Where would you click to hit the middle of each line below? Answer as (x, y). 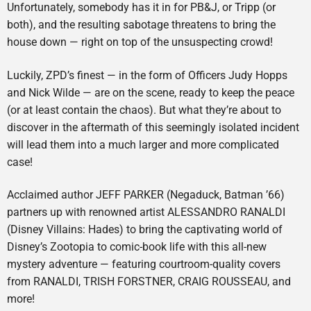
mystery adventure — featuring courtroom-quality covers (144, 264)
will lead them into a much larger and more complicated (143, 144)
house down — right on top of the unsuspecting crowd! (140, 42)
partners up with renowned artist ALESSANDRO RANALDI (146, 212)
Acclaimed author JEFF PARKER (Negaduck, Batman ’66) (146, 195)
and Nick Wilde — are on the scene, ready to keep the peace (151, 92)
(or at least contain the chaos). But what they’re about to (144, 110)
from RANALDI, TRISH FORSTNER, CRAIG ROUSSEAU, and (149, 282)
